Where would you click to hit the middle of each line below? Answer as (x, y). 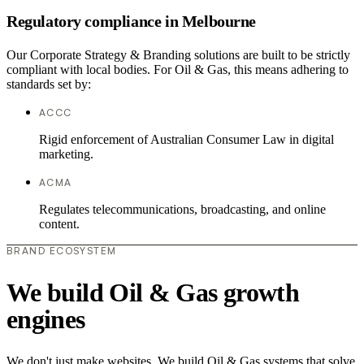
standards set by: (49, 84)
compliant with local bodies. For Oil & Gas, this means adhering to (178, 70)
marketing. (66, 154)
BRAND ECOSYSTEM (62, 251)
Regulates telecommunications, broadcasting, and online (182, 210)
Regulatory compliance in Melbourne (132, 21)
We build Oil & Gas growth (153, 292)
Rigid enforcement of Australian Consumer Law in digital (186, 140)
